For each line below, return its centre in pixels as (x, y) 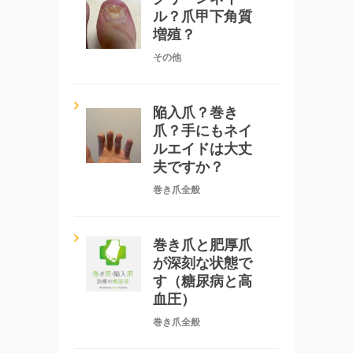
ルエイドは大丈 (203, 149)
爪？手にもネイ (203, 130)
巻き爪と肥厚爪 (203, 245)
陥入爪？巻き (195, 112)
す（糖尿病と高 (203, 281)
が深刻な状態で (203, 263)
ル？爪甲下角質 (203, 16)
